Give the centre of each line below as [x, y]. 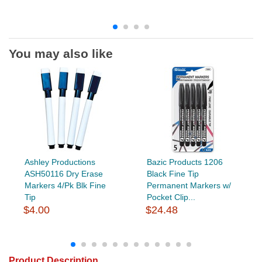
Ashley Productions [60, 162]
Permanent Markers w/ [189, 185]
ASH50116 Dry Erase [63, 173]
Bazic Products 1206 [185, 162]
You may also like [61, 53]
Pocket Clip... [171, 197]
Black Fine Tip [173, 173]
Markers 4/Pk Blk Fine [65, 185]
